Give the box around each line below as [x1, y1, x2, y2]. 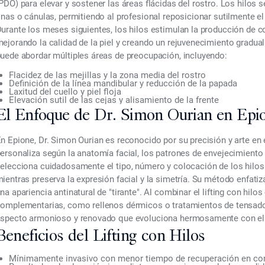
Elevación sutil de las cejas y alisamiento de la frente [8, 95, 219, 106]
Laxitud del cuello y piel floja [8, 86, 121, 98]
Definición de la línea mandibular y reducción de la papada [8, 78, 237, 89]
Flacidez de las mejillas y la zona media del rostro [8, 70, 206, 81]
